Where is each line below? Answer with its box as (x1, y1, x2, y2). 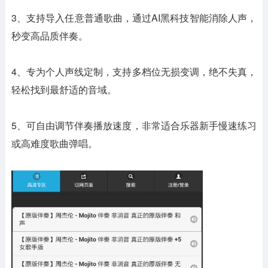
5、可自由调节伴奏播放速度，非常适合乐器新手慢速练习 (11, 118, 257, 133)
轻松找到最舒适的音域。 (11, 83, 117, 97)
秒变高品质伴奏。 (11, 29, 88, 43)
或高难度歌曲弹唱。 (11, 136, 98, 151)
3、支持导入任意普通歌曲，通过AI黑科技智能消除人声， (11, 11, 257, 25)
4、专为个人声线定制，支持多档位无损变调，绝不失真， (11, 65, 257, 79)
